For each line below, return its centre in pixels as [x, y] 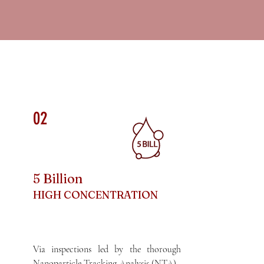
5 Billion [58, 179]
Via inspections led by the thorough [107, 249]
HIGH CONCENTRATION [97, 195]
